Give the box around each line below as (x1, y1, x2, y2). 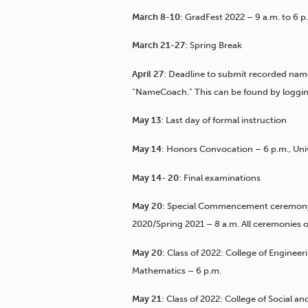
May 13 (132, 115, 161, 126)
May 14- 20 (132, 172, 179, 183)
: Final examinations (179, 172, 261, 183)
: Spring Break (185, 40, 242, 51)
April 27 (132, 68, 164, 79)
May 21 (132, 294, 162, 305)
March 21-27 (132, 40, 185, 51)
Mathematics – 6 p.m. (132, 265, 221, 276)
